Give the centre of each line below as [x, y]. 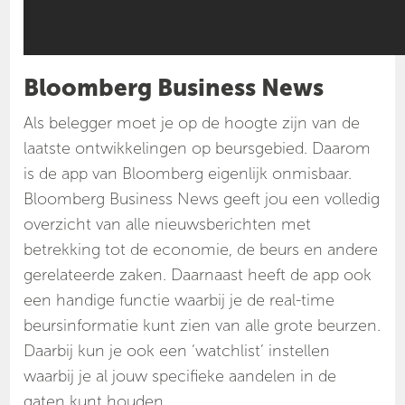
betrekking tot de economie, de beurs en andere [201, 250]
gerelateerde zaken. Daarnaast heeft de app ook [198, 275]
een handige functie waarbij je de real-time [179, 301]
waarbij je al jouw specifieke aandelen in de [180, 377]
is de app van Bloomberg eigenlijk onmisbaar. [188, 174]
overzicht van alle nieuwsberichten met [168, 225]
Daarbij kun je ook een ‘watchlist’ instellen [177, 351]
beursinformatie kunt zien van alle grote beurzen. [202, 326]
